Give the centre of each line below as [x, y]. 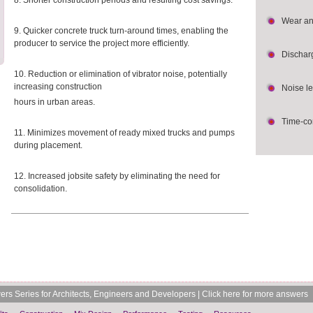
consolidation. [41, 189]
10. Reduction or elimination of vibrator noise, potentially [121, 74]
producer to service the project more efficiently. [102, 43]
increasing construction [58, 87]
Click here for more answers [255, 294]
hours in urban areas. [54, 102]
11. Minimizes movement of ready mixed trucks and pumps [124, 133]
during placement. [48, 145]
